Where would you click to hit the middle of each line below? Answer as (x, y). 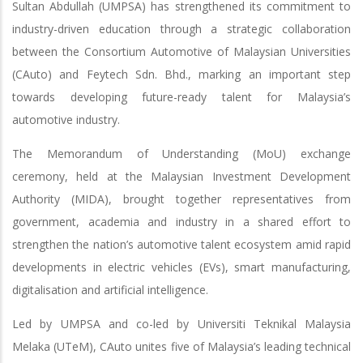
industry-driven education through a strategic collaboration (181, 28)
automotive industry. (66, 119)
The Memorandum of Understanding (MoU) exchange (181, 153)
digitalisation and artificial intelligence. (110, 289)
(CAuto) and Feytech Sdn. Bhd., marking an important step (181, 74)
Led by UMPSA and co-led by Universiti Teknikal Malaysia (181, 323)
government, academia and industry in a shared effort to (181, 221)
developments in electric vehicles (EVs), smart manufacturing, (181, 267)
